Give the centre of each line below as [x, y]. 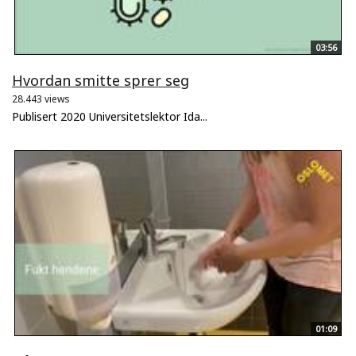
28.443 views [41, 99]
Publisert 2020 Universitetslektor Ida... [110, 117]
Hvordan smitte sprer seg [101, 81]
